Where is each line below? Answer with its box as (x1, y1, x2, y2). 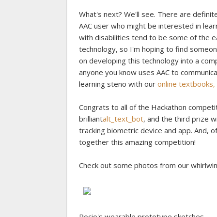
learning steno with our (79, 78, 157, 89)
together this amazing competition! (79, 137, 196, 147)
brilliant (79, 113, 103, 124)
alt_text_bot (103, 113, 143, 124)
